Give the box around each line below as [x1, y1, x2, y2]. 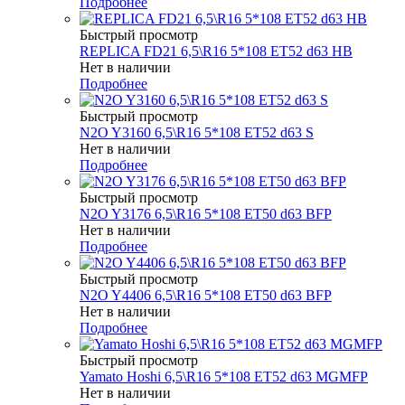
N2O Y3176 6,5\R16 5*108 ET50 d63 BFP [80, 205, 332, 221]
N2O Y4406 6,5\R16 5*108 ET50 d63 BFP [80, 287, 332, 303]
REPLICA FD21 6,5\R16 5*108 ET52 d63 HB [80, 42, 353, 59]
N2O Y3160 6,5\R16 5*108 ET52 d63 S [80, 124, 314, 140]
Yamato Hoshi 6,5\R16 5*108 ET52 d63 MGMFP [80, 368, 368, 384]
